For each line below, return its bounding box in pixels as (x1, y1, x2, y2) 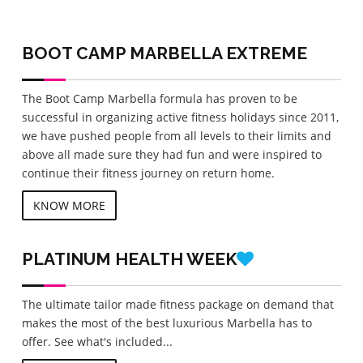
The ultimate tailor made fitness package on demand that (21, 296, 334, 312)
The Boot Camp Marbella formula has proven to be (21, 90, 297, 106)
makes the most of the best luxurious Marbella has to (21, 314, 312, 331)
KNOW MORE (32, 197, 105, 213)
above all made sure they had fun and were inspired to (21, 146, 322, 162)
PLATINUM (21, 248, 115, 269)
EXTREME (225, 42, 307, 63)
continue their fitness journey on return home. (21, 164, 275, 181)
